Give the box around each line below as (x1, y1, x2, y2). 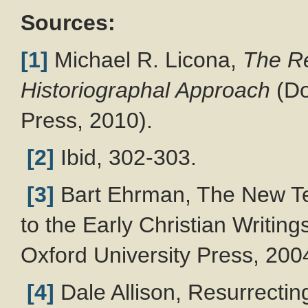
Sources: (21, 10, 115, 35)
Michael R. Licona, (48, 47, 243, 72)
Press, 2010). (21, 107, 153, 133)
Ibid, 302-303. (54, 144, 197, 170)
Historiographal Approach (21, 77, 270, 102)
